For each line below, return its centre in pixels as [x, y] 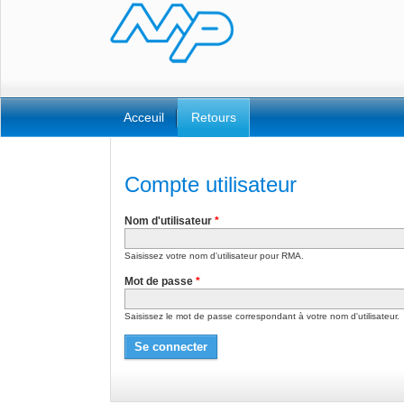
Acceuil [144, 117]
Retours [214, 117]
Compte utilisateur [211, 184]
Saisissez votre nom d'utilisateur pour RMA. [214, 256]
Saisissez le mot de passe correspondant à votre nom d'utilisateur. [262, 316]
